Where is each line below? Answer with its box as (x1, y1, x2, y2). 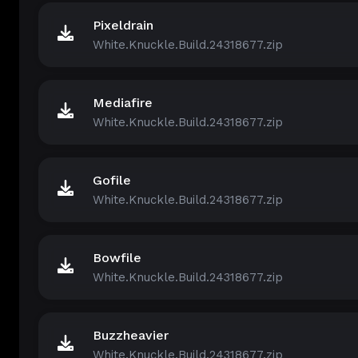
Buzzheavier (93, 328, 169, 343)
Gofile (93, 173, 131, 188)
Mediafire (93, 95, 153, 110)
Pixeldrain (93, 18, 153, 33)
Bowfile (93, 250, 141, 265)
